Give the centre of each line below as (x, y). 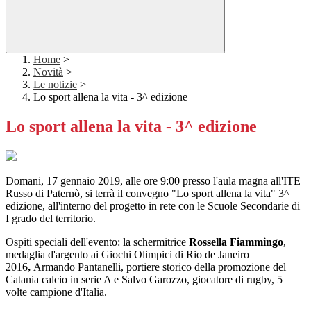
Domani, (26, 181)
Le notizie (55, 85)
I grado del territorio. (51, 219)
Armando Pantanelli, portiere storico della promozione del (158, 267)
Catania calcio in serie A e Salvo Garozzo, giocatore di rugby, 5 (144, 280)
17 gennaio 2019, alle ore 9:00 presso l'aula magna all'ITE (174, 181)
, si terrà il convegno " (128, 194)
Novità (48, 72)
